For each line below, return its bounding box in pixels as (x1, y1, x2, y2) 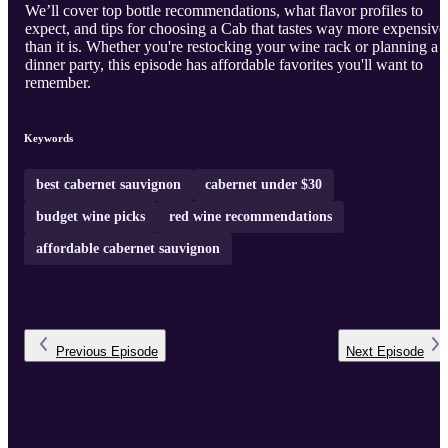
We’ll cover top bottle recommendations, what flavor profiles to (25, 2, 423, 20)
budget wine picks (36, 209, 145, 225)
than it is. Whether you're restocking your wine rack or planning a (25, 38, 438, 56)
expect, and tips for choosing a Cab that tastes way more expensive (25, 20, 446, 38)
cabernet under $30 (205, 177, 322, 193)
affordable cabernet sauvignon (36, 241, 220, 257)
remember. (25, 74, 91, 92)
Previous (56, 344, 107, 360)
